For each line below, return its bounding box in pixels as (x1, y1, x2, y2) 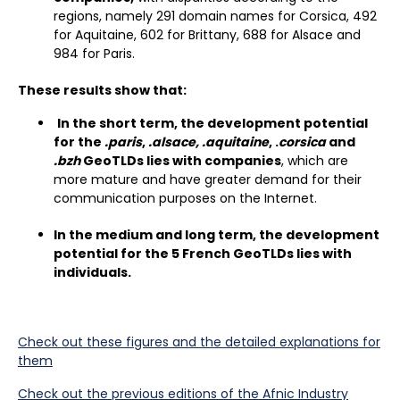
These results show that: (18, 81, 187, 99)
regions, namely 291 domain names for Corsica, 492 (54, 7, 377, 25)
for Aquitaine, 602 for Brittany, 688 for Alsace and (54, 26, 361, 44)
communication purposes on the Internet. (54, 189, 317, 207)
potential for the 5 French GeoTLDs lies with (54, 245, 352, 262)
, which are (281, 152, 348, 170)
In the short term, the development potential (57, 114, 368, 132)
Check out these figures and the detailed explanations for (18, 333, 380, 351)
